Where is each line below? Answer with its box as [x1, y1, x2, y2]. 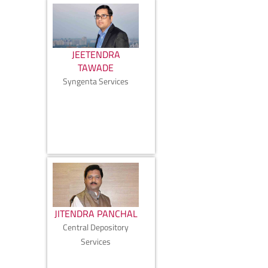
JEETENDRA [71, 47, 120, 62]
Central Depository [63, 220, 129, 233]
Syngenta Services [63, 74, 129, 87]
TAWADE [78, 60, 114, 75]
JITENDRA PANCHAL [54, 206, 138, 221]
